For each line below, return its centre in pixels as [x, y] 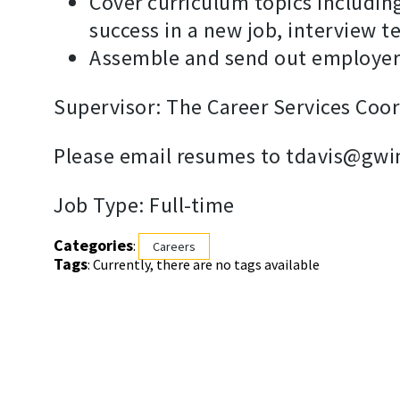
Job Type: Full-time [144, 205]
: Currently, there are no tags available [204, 265]
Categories [93, 246]
